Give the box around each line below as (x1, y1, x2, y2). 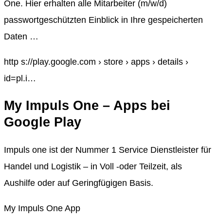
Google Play (4, 115, 81, 130)
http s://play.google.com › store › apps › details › (4, 56, 188, 67)
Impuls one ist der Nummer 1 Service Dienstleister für (4, 145, 211, 155)
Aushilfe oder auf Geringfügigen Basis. (4, 178, 153, 188)
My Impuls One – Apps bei (4, 98, 170, 113)
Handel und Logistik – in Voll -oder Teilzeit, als (4, 161, 182, 171)
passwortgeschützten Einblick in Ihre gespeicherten (4, 15, 203, 25)
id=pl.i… (4, 73, 36, 83)
